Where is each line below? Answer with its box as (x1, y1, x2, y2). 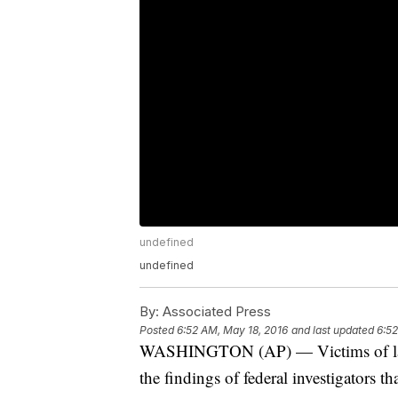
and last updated (291, 323, 374, 338)
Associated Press (159, 303, 271, 321)
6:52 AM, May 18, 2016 (177, 323, 288, 338)
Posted (139, 323, 177, 338)
